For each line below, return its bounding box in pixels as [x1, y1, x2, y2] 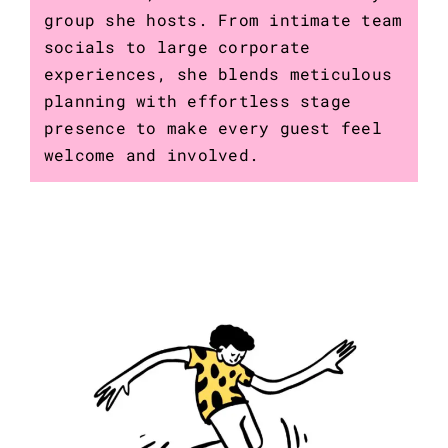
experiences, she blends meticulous [43, 63, 393, 85]
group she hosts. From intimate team [43, 9, 403, 31]
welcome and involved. [43, 144, 260, 166]
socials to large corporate [43, 36, 311, 58]
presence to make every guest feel [43, 117, 382, 139]
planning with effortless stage [43, 90, 352, 112]
